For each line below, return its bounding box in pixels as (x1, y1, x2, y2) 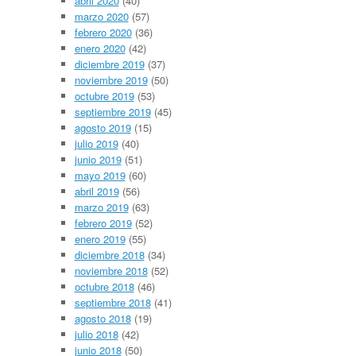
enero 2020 (74, 41, 126, 56)
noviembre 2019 (74, 72, 148, 88)
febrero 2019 (74, 215, 132, 231)
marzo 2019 (74, 199, 129, 215)
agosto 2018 (74, 311, 131, 327)
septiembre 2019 (74, 104, 151, 120)
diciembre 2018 (74, 247, 145, 263)
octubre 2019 (74, 88, 134, 104)
